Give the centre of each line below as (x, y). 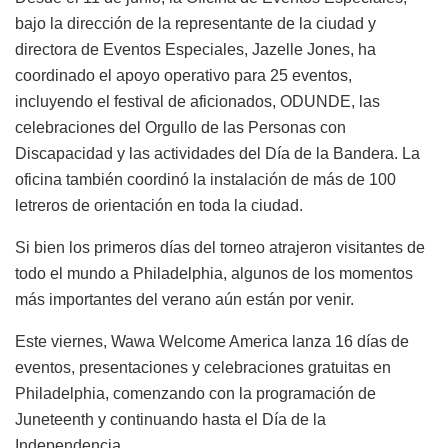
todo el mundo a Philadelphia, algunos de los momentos (214, 273)
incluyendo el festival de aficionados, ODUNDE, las (197, 101)
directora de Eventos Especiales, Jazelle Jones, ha (195, 49)
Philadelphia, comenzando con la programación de (195, 393)
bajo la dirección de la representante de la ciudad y (195, 23)
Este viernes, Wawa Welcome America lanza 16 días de (212, 341)
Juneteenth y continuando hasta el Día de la (170, 419)
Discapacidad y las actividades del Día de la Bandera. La (217, 153)
